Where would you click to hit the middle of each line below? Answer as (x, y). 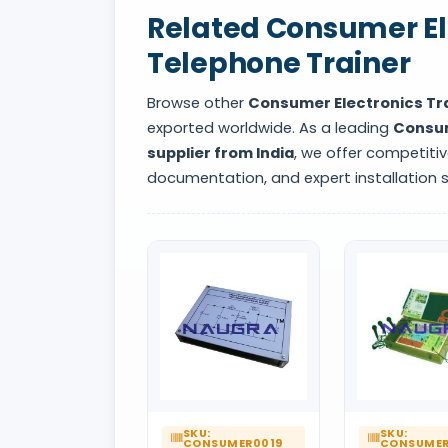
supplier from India (220, 152)
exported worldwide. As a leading (270, 127)
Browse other (197, 102)
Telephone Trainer (279, 63)
